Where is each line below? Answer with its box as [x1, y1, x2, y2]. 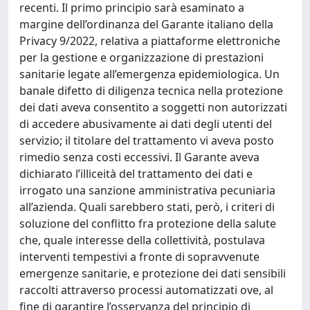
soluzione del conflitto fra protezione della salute [19, 216, 276, 231]
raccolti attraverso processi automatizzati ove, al [19, 282, 273, 298]
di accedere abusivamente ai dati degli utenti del [19, 116, 272, 131]
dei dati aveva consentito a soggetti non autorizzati [19, 100, 287, 115]
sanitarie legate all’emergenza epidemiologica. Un [19, 66, 280, 82]
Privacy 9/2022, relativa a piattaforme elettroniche [19, 33, 280, 48]
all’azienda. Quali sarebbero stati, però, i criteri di [19, 199, 275, 215]
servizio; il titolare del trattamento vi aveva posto [19, 133, 274, 148]
